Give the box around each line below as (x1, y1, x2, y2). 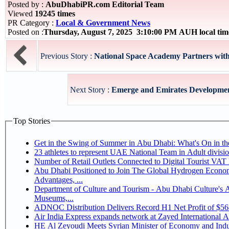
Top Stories (13, 117, 50, 125)
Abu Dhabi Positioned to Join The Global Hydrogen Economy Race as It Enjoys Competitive (34, 166, 117, 175)
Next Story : (70, 85, 111, 94)
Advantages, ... (34, 175, 83, 184)
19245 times (35, 9, 75, 18)
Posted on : (8, 28, 43, 36)
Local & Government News (56, 18, 150, 27)
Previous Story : (40, 52, 94, 60)
